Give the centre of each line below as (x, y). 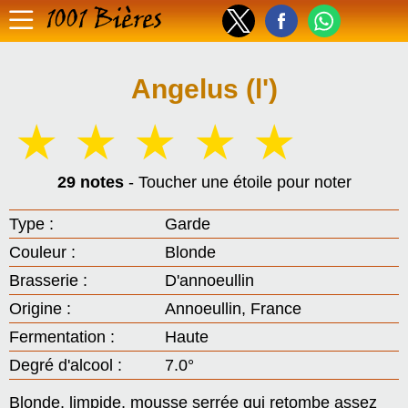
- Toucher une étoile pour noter (237, 182)
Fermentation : (62, 337)
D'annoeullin (210, 280)
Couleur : (42, 252)
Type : (31, 224)
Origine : (40, 309)
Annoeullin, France (234, 309)
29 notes (90, 182)
